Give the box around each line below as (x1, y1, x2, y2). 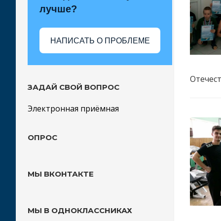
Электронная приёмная (28, 103, 119, 114)
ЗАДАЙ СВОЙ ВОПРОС (28, 82, 119, 92)
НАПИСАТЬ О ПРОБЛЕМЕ (50, 36, 150, 45)
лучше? (39, 3, 77, 14)
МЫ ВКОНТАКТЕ (28, 169, 94, 179)
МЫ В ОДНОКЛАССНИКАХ (28, 206, 132, 215)
